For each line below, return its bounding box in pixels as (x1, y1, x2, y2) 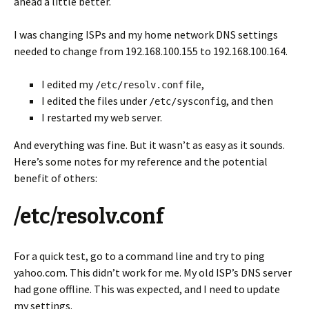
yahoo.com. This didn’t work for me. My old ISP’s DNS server (14, 266, 292, 279)
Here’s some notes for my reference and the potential (14, 154, 268, 168)
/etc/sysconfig (149, 96, 226, 107)
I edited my (41, 77, 95, 91)
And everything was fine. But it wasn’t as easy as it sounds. (14, 138, 285, 152)
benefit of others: (14, 171, 97, 185)
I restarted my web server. (41, 110, 162, 124)
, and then (226, 94, 273, 108)
